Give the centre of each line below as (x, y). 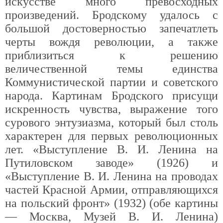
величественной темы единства (111, 69)
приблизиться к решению (111, 55)
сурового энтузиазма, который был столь (111, 122)
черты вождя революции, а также (111, 42)
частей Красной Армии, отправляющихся (111, 190)
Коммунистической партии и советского (111, 82)
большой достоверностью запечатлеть (111, 28)
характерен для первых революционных (111, 136)
